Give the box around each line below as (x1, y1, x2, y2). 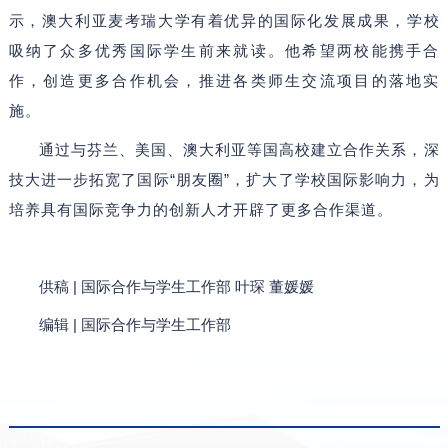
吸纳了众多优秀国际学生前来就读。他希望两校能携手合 (8, 42, 440, 60)
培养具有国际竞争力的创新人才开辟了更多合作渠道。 (8, 200, 393, 218)
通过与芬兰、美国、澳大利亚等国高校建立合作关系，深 (39, 140, 440, 158)
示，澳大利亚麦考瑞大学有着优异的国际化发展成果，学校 (8, 12, 440, 30)
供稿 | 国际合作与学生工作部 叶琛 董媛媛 (39, 277, 315, 295)
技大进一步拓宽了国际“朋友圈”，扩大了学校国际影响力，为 (8, 170, 440, 188)
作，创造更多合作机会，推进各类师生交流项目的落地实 (8, 72, 440, 90)
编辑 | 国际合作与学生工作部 (39, 316, 232, 334)
